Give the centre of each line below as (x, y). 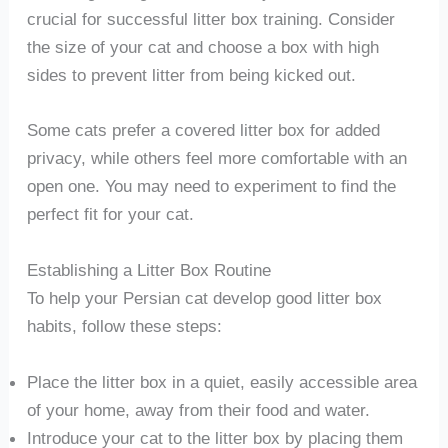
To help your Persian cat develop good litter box (204, 298)
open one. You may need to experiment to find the (211, 186)
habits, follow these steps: (124, 326)
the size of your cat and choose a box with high (202, 46)
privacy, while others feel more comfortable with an (216, 158)
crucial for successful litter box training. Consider (210, 18)
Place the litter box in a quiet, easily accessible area (221, 381)
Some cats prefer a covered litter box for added (203, 130)
